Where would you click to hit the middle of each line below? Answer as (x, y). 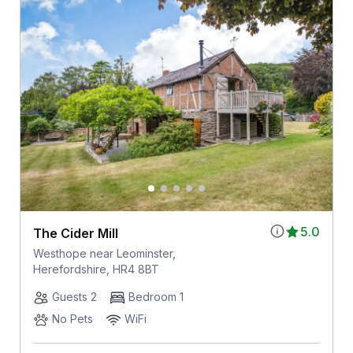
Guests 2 (74, 297)
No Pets (72, 319)
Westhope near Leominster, (104, 254)
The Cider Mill (75, 234)
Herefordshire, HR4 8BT (96, 269)
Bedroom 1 (156, 297)
